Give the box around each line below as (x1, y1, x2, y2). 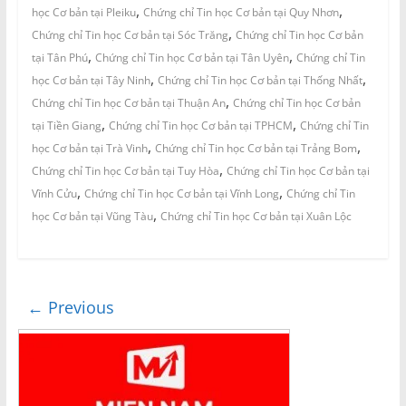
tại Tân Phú (31, 50, 88, 66)
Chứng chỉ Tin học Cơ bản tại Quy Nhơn (142, 5, 339, 21)
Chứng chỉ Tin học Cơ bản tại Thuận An (31, 95, 226, 111)
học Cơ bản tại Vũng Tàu (31, 208, 153, 225)
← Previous (26, 296, 114, 319)
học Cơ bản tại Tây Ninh (31, 72, 150, 89)
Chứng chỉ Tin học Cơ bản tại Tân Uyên (94, 50, 289, 66)
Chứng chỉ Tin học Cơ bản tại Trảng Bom (154, 140, 357, 157)
